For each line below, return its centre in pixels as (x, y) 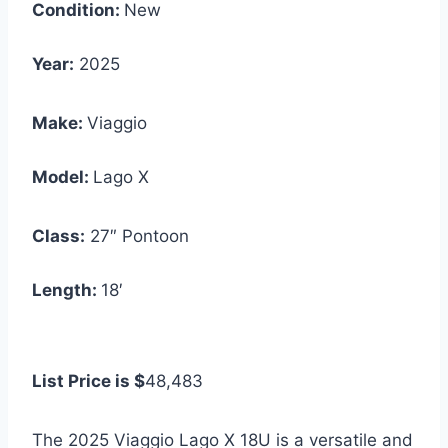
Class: (58, 235)
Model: (62, 176)
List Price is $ (88, 380)
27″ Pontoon (137, 235)
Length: (66, 289)
